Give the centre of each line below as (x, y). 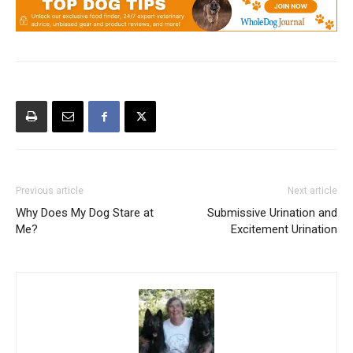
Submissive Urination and (272, 212)
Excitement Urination (284, 229)
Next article (312, 190)
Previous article (50, 190)
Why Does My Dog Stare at (85, 212)
